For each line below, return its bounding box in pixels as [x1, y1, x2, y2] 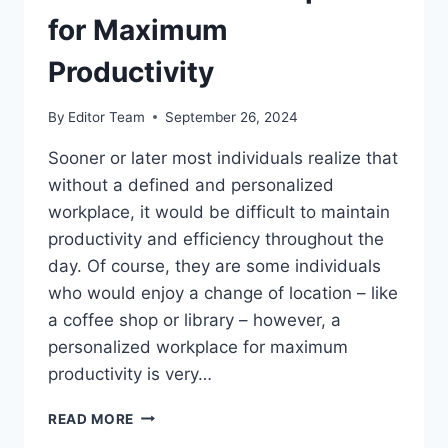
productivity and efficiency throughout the [48, 228, 384, 249]
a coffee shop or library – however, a [48, 309, 341, 330]
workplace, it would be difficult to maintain [48, 201, 390, 222]
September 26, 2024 [165, 108, 299, 125]
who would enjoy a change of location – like [48, 282, 398, 303]
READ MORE [48, 410, 135, 427]
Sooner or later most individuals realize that [48, 147, 398, 168]
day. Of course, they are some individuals [48, 255, 381, 276]
